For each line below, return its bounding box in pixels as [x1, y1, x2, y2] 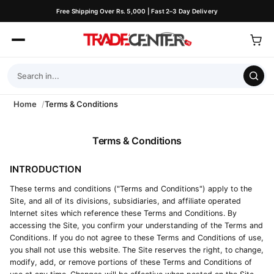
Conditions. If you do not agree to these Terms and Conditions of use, [10, 233, 264, 242]
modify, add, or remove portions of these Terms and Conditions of [10, 257, 252, 267]
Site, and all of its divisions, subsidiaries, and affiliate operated [10, 196, 241, 206]
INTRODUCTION [10, 163, 81, 175]
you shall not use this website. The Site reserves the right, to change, [10, 245, 264, 254]
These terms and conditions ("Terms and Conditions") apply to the [10, 184, 252, 193]
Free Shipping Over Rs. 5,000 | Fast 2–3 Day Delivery [56, 7, 218, 15]
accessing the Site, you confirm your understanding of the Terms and [10, 221, 263, 230]
